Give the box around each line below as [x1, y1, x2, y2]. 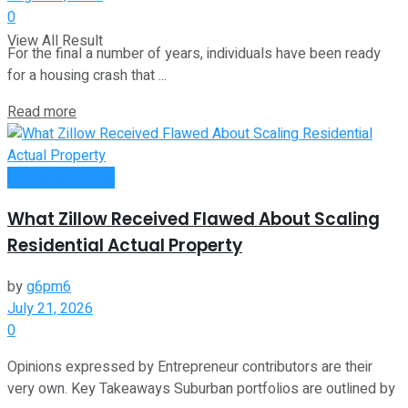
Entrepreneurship [7, 167, 115, 189]
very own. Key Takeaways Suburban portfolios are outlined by [7, 377, 395, 400]
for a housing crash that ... [7, 65, 167, 87]
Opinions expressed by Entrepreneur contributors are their [7, 355, 372, 378]
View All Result [7, 30, 103, 52]
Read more [7, 101, 76, 124]
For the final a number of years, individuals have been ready [7, 43, 381, 66]
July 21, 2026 [7, 297, 93, 320]
